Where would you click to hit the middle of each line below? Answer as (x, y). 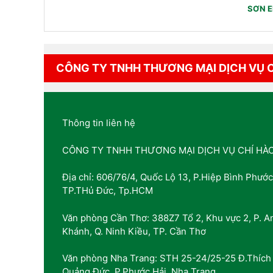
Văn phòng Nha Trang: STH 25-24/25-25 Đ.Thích (167, 258)
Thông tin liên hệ (99, 123)
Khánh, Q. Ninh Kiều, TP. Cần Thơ (134, 231)
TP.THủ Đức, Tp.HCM (108, 191)
